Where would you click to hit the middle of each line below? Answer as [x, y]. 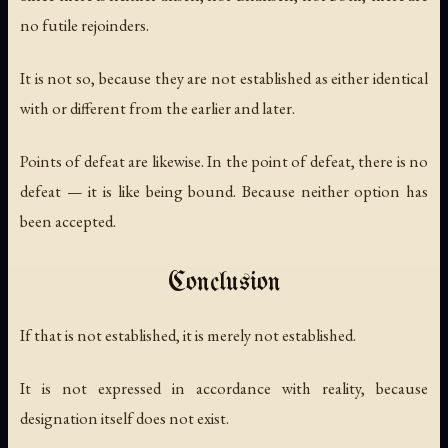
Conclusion [224, 283]
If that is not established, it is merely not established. [188, 334]
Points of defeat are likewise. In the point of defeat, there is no [224, 160]
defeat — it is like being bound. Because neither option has [224, 190]
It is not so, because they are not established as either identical [224, 77]
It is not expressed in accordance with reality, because [224, 387]
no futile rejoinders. [84, 24]
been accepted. [68, 220]
